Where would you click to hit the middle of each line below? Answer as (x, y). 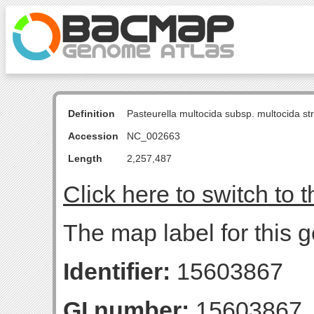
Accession (93, 136)
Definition (91, 114)
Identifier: (117, 271)
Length (85, 158)
